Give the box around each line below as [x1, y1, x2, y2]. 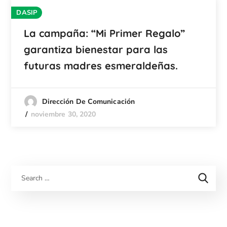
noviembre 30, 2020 [30, 109, 96, 119]
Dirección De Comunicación [42, 96, 135, 106]
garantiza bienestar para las [24, 43, 168, 56]
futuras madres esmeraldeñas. [24, 59, 178, 72]
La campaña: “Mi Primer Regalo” [24, 26, 185, 40]
